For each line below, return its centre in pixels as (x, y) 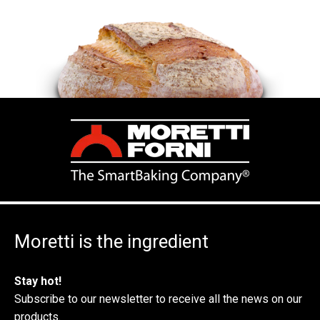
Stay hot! (38, 281)
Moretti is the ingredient (111, 242)
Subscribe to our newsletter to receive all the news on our (158, 299)
